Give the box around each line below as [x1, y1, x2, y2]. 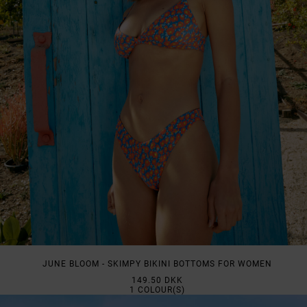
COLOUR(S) [134, 285, 185, 295]
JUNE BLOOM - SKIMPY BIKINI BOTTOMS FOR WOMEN [42, 259, 272, 269]
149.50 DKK [131, 275, 183, 286]
